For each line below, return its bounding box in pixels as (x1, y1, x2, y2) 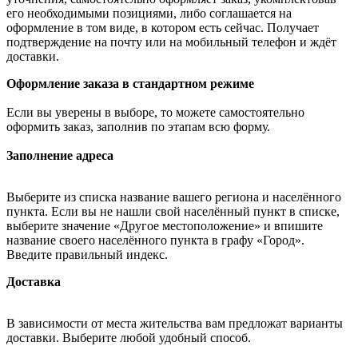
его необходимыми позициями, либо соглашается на (6, 6, 292, 20)
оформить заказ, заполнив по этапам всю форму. (6, 119, 270, 133)
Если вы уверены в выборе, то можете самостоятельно (6, 105, 304, 119)
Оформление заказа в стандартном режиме (6, 76, 254, 90)
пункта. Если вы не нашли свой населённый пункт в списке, (6, 204, 340, 218)
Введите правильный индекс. (6, 247, 168, 261)
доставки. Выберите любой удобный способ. (6, 330, 254, 344)
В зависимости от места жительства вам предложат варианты (6, 316, 343, 330)
